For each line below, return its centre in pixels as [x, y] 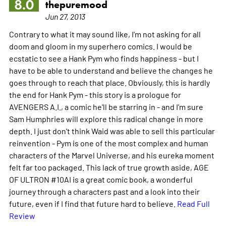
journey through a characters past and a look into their [104, 191]
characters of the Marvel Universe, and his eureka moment [111, 155]
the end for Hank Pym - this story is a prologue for [95, 94]
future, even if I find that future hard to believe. [93, 203]
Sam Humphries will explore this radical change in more [106, 118]
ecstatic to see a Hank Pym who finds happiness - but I [104, 58]
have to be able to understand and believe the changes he [111, 70]
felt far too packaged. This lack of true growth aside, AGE [109, 167]
